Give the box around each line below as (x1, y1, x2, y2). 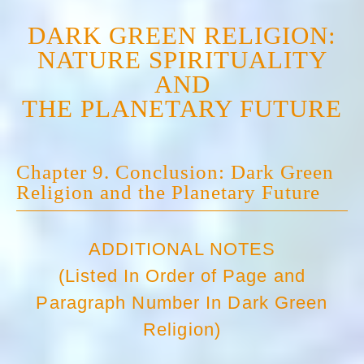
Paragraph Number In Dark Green (36, 292, 328, 313)
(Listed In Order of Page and (58, 266, 305, 286)
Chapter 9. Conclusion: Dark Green (16, 160, 334, 183)
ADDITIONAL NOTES (88, 239, 276, 259)
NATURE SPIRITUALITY (37, 46, 327, 74)
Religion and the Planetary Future (16, 180, 320, 203)
